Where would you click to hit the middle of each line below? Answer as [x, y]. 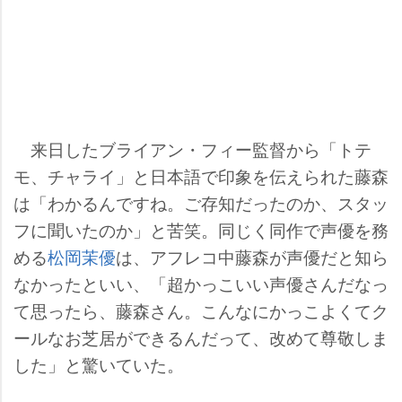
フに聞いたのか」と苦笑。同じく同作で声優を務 [201, 229]
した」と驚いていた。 [99, 364]
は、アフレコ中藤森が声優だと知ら [252, 256]
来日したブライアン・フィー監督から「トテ [192, 149]
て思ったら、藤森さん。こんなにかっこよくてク [201, 310]
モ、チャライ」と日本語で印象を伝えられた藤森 [201, 175]
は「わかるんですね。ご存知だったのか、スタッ [201, 202]
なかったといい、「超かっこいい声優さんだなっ [201, 283]
